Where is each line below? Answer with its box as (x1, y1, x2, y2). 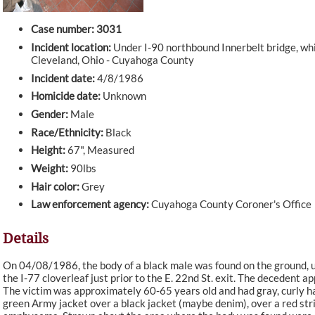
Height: (31, 143, 65, 157)
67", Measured (65, 143, 134, 157)
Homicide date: (31, 89, 101, 103)
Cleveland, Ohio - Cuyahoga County (31, 53, 194, 67)
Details (3, 230, 49, 247)
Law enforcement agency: (31, 198, 149, 211)
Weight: (31, 162, 68, 175)
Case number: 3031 (31, 22, 122, 36)
